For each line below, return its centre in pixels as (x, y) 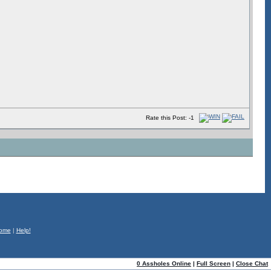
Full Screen (214, 263)
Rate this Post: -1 (170, 118)
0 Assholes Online (164, 263)
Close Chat (252, 263)
